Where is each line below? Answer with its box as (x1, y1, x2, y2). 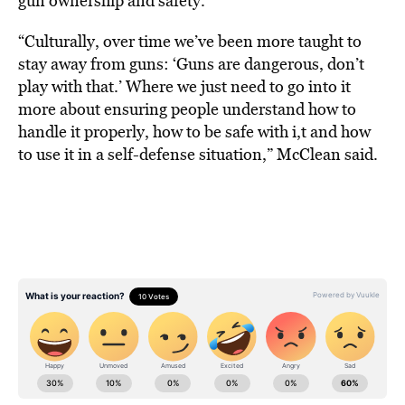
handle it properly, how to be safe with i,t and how (18, 120, 371, 143)
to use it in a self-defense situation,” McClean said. (18, 143, 378, 165)
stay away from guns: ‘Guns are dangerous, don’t (18, 52, 364, 75)
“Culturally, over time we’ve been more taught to (18, 30, 362, 52)
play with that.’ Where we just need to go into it (18, 75, 351, 98)
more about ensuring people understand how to (18, 98, 356, 120)
